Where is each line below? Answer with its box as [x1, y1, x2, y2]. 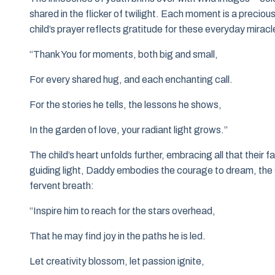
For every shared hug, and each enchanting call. [29, 74, 233, 85]
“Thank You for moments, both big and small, [29, 49, 218, 60]
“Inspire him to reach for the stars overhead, [29, 206, 215, 217]
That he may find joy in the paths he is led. [29, 231, 206, 242]
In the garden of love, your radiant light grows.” [29, 125, 228, 136]
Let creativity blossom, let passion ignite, [29, 256, 204, 267]
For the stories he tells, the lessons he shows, [29, 99, 222, 110]
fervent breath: [29, 180, 94, 192]
